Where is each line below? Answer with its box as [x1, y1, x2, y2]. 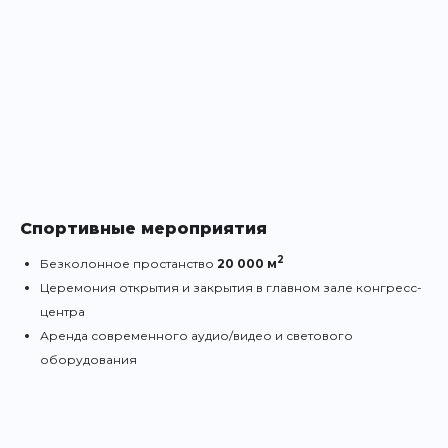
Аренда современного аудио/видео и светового [40, 327, 353, 343]
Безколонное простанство [40, 255, 217, 271]
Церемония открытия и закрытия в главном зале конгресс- [40, 279, 422, 295]
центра [40, 303, 85, 319]
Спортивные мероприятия [20, 218, 267, 238]
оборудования [40, 351, 137, 367]
